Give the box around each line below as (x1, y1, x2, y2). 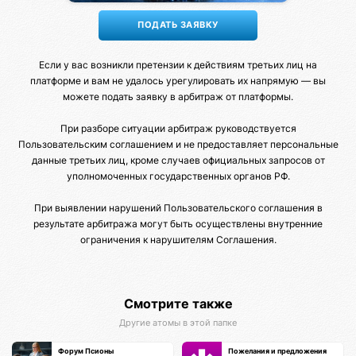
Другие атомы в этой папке (119, 316, 237, 328)
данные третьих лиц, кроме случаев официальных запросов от (31, 154, 325, 167)
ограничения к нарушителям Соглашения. (79, 234, 277, 246)
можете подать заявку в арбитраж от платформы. (63, 91, 293, 103)
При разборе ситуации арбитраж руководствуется (60, 122, 296, 135)
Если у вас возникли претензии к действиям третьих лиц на (39, 59, 317, 72)
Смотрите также (123, 296, 233, 312)
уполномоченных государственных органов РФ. (66, 170, 290, 183)
